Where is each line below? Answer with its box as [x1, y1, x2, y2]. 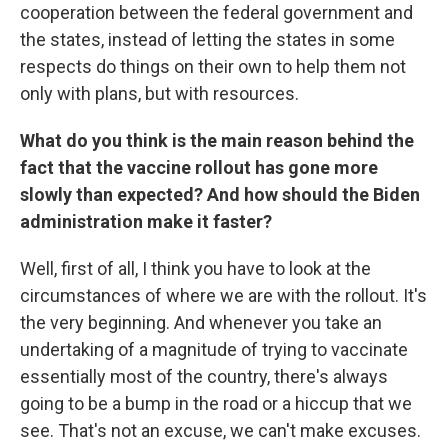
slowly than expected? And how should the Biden [20, 184, 420, 205]
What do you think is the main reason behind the [20, 130, 414, 151]
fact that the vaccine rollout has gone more [20, 157, 378, 178]
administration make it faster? [20, 211, 272, 232]
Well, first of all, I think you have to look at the [20, 258, 371, 279]
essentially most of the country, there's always [20, 366, 388, 387]
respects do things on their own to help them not [20, 56, 406, 77]
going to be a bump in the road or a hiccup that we [20, 393, 412, 414]
